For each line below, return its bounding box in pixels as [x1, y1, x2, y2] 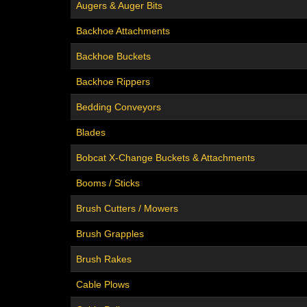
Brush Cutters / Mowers [76, 203, 178, 214]
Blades [76, 127, 106, 138]
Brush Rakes [76, 254, 132, 265]
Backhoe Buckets [76, 51, 151, 62]
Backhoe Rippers [76, 76, 150, 88]
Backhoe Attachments [76, 25, 170, 37]
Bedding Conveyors [76, 101, 161, 113]
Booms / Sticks [76, 177, 140, 189]
